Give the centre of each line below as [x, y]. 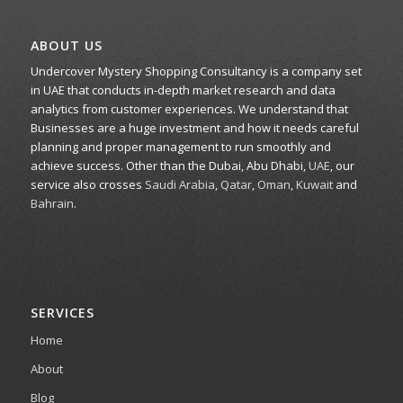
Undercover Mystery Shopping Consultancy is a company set [196, 72]
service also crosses [87, 185]
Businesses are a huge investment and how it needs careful [194, 128]
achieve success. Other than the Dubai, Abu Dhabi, [169, 166]
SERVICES [62, 313]
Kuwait [314, 185]
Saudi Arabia [179, 185]
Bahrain [52, 204]
